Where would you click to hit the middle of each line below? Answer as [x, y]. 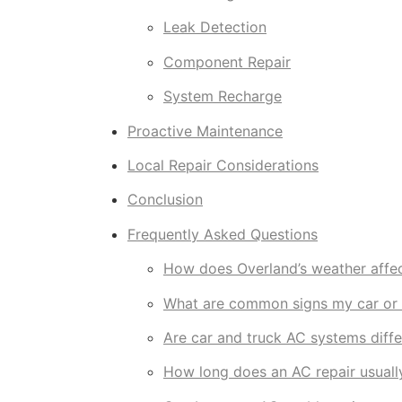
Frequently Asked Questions [223, 234]
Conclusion [165, 200]
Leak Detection [215, 27]
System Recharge [223, 96]
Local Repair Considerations [223, 166]
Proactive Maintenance [205, 131]
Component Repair [227, 61]
